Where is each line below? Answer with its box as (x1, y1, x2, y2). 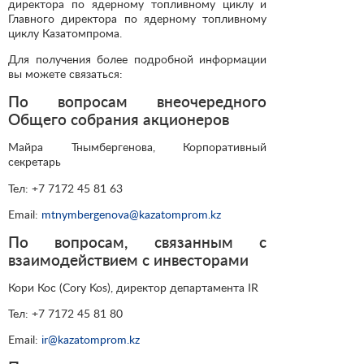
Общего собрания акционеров (8, 110, 229, 129)
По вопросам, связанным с (8, 232, 267, 251)
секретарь (8, 154, 61, 169)
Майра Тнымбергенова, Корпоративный (8, 140, 267, 154)
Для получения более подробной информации (8, 52, 267, 67)
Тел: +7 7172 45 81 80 (8, 305, 123, 320)
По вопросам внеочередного (8, 92, 267, 111)
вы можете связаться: (8, 67, 123, 81)
